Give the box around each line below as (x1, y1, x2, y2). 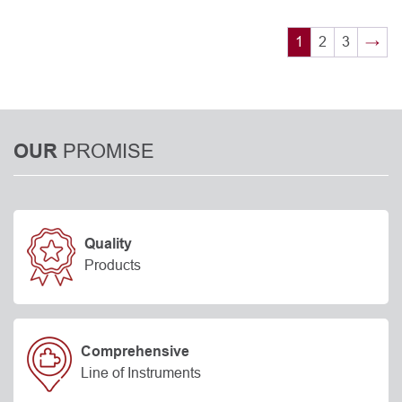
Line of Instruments (81, 364, 201, 380)
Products (84, 258, 141, 274)
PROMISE (63, 139, 154, 162)
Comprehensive (81, 345, 189, 359)
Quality (84, 238, 132, 252)
